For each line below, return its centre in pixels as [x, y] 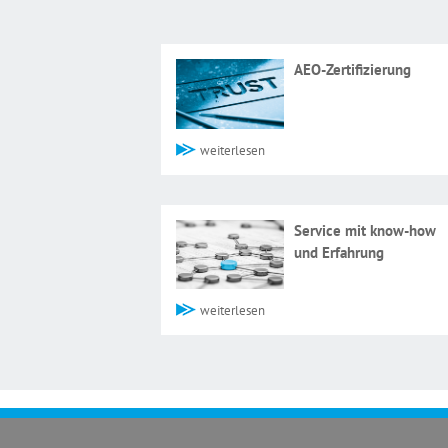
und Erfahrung [339, 252]
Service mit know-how [365, 230]
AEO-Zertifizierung [353, 69]
